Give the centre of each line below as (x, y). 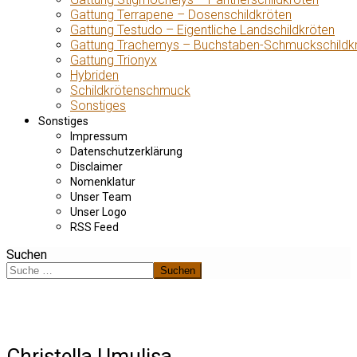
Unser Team (101, 197)
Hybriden (94, 75)
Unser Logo (98, 212)
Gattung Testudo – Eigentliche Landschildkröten (202, 30)
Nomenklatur (103, 182)
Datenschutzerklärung (126, 151)
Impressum (99, 136)
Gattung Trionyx (114, 60)
